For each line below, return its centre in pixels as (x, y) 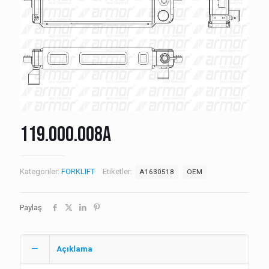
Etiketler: (118, 171)
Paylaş (31, 207)
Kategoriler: (41, 171)
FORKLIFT (78, 171)
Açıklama (74, 249)
